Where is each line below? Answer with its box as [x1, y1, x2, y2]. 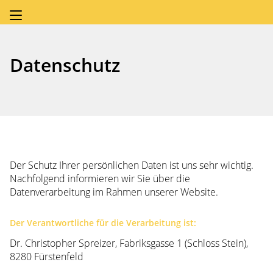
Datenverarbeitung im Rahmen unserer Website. [10, 185, 218, 199]
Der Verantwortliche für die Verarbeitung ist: [10, 217, 196, 229]
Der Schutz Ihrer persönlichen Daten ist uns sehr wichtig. [10, 158, 253, 172]
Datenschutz [10, 52, 120, 78]
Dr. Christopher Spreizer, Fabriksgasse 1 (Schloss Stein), [10, 236, 248, 250]
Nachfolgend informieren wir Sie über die [10, 172, 190, 186]
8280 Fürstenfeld [10, 250, 83, 264]
